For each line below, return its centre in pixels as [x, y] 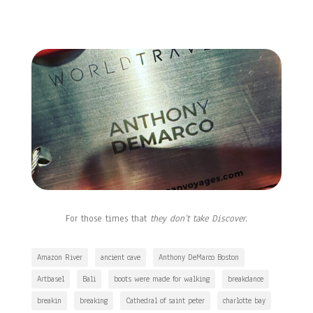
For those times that [108, 218]
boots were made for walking [161, 278]
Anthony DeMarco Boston [198, 257]
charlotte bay [244, 300]
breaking [93, 300]
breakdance [245, 278]
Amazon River [59, 257]
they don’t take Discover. [198, 218]
